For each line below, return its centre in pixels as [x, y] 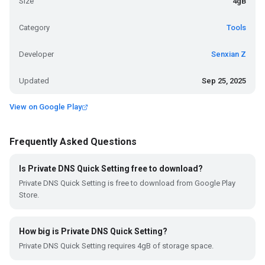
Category [34, 28]
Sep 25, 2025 [224, 81]
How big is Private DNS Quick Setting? [93, 231]
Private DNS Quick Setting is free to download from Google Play [127, 183]
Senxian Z [229, 54]
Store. [29, 195]
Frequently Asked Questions [73, 142]
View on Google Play [46, 107]
